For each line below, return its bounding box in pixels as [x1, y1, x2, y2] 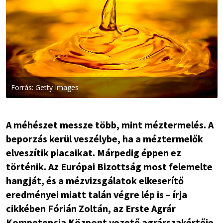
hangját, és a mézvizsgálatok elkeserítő [5, 174, 184, 187]
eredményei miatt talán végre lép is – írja [5, 188, 187, 201]
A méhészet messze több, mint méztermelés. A [5, 118, 214, 131]
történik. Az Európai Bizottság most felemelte [5, 160, 213, 173]
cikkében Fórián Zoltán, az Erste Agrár [5, 202, 176, 215]
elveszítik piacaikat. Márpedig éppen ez [5, 146, 181, 159]
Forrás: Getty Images [10, 82, 79, 92]
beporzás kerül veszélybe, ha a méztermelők [5, 132, 203, 145]
